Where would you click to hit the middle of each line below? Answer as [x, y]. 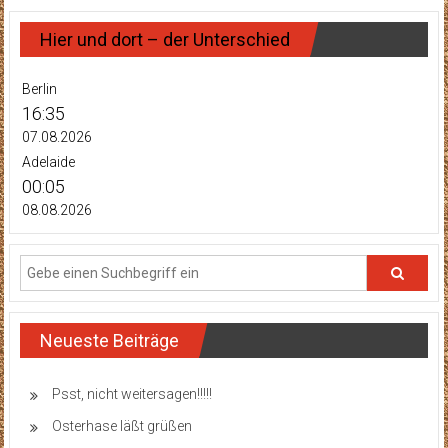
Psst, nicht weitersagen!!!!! [131, 394]
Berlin [39, 89]
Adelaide [48, 162]
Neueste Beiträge [109, 341]
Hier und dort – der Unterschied [164, 40]
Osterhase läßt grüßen [121, 426]
